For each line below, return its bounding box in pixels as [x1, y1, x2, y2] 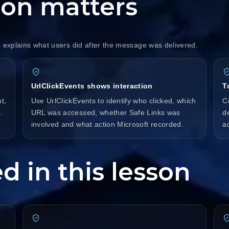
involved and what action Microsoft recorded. [31, 120, 184, 129]
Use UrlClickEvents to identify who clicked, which [31, 97, 196, 105]
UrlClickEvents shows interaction [31, 82, 153, 90]
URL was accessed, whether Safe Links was [31, 108, 180, 117]
